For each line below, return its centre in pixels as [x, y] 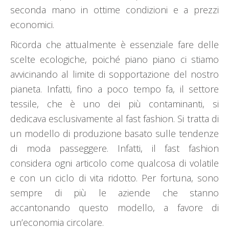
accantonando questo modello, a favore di [114, 208]
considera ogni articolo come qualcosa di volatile [114, 163]
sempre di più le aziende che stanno [114, 193]
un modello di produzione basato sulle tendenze [114, 134]
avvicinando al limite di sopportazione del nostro [114, 74]
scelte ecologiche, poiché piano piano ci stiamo [114, 60]
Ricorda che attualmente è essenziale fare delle [114, 45]
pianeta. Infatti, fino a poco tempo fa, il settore [114, 89]
